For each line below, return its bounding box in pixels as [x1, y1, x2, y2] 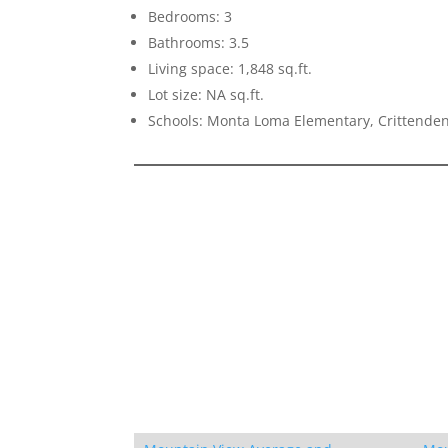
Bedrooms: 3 [148, 7, 233, 27]
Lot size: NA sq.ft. [148, 85, 265, 105]
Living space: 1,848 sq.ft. [148, 59, 313, 79]
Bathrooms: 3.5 [148, 33, 250, 53]
